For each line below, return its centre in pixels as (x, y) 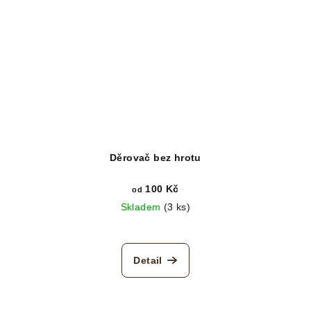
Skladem (142, 207)
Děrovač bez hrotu (155, 157)
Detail (148, 260)
